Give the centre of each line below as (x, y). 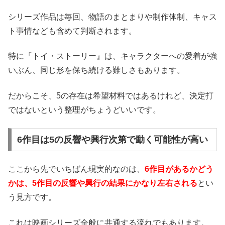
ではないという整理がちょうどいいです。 (84, 109)
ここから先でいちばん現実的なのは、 (76, 169)
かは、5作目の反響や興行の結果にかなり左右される (103, 183)
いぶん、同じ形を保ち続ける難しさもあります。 (96, 70)
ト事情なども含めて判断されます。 (72, 31)
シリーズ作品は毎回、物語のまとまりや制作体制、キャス (113, 17)
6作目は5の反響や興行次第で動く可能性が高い (112, 139)
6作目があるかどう (179, 169)
